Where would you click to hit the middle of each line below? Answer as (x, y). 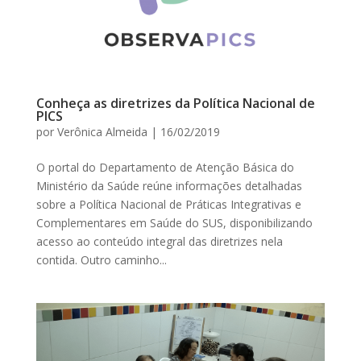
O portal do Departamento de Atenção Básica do (165, 167)
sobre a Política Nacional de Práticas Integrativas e (168, 204)
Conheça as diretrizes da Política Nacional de (175, 103)
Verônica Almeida (102, 131)
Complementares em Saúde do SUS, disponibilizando (174, 222)
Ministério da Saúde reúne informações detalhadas (169, 185)
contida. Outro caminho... (101, 259)
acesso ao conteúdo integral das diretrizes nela (159, 241)
